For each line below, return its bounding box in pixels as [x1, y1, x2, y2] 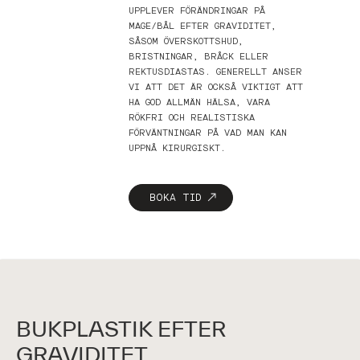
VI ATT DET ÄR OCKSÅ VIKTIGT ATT [129, 81, 303, 93]
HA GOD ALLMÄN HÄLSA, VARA [129, 96, 270, 108]
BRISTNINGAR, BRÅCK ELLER [129, 51, 268, 63]
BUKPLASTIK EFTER [16, 316, 226, 341]
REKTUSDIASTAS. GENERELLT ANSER [129, 66, 302, 78]
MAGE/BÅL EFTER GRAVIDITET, [129, 20, 276, 32]
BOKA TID [149, 191, 202, 204]
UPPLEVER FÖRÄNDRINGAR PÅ [129, 5, 265, 17]
